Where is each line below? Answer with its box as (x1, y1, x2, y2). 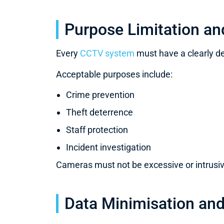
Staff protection (66, 124, 128, 135)
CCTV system (80, 48, 134, 59)
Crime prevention (66, 89, 134, 100)
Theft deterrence (66, 107, 133, 118)
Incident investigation (66, 142, 151, 153)
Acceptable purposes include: (56, 68, 172, 79)
